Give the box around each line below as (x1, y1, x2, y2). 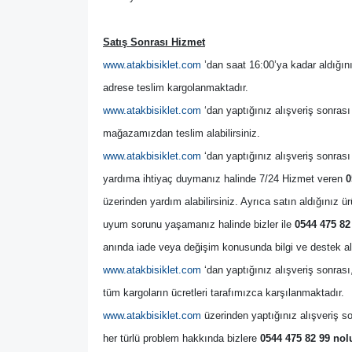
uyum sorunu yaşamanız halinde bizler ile (103, 218, 295, 230)
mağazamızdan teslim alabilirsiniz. (103, 127, 260, 139)
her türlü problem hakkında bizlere (103, 332, 260, 344)
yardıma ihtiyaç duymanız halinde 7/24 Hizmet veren (103, 173, 346, 185)
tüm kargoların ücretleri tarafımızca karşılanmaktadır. (103, 287, 344, 299)
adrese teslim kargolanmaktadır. (103, 82, 248, 93)
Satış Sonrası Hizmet (103, 36, 205, 48)
